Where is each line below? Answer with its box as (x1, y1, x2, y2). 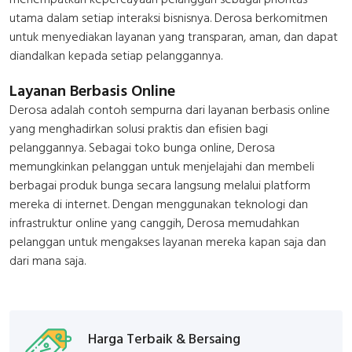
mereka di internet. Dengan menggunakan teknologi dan (9, 193, 308, 214)
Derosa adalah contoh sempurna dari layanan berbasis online (9, 99, 330, 120)
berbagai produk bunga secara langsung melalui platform (9, 174, 310, 196)
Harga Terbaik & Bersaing (88, 327, 240, 350)
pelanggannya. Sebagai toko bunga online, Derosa (9, 137, 275, 158)
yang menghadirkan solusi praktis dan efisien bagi (9, 118, 268, 139)
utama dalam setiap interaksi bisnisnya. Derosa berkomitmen (9, 7, 328, 28)
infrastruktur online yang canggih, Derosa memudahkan (9, 212, 299, 233)
